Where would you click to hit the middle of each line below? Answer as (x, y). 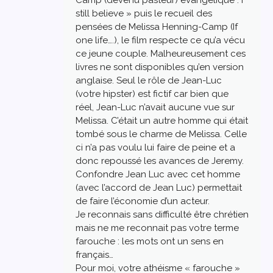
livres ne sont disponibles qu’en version (160, 67)
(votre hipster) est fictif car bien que (152, 94)
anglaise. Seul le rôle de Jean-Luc (149, 80)
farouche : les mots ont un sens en (150, 241)
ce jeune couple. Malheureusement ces (161, 53)
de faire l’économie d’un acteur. (143, 201)
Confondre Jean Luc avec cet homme (158, 174)
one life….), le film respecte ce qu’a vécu (160, 40)
